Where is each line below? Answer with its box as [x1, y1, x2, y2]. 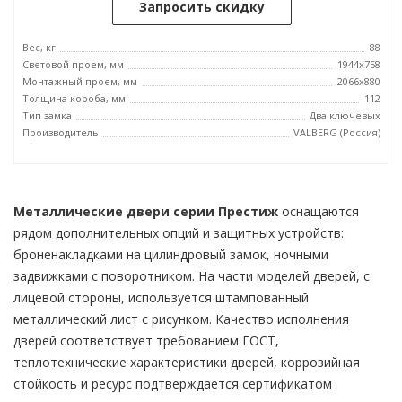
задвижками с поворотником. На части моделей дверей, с [13, 267, 370, 284]
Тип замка [22, 109, 72, 122]
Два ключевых [310, 109, 380, 122]
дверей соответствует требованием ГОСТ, [13, 332, 279, 349]
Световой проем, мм [22, 57, 124, 71]
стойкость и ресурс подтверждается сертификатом [13, 375, 332, 392]
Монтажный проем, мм [22, 74, 137, 88]
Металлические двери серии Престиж [13, 203, 278, 220]
